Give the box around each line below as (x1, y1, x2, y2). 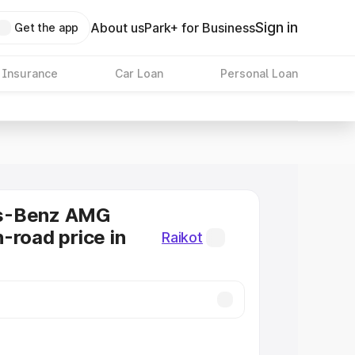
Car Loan (114, 67, 163, 80)
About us (90, 20, 145, 36)
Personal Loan (219, 67, 298, 80)
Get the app (13, 21, 79, 34)
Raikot (162, 229, 203, 246)
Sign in (255, 19, 298, 36)
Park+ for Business (144, 20, 256, 36)
